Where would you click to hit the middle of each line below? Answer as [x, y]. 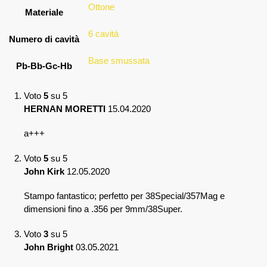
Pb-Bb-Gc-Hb [44, 66]
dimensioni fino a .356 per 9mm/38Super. [103, 209]
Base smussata [119, 60]
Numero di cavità [44, 39]
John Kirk [45, 171]
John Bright [50, 247]
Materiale [44, 12]
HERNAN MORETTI [66, 108]
